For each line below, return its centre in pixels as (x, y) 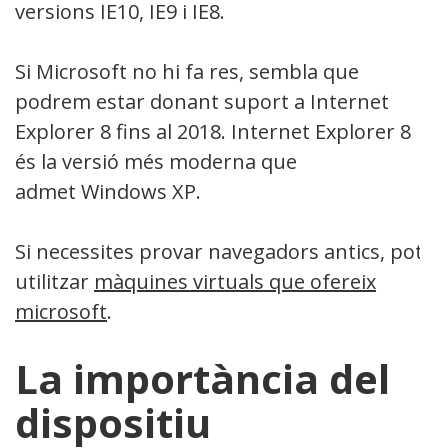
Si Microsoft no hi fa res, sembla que (187, 71)
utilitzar (54, 281)
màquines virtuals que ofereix (235, 281)
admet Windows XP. (108, 191)
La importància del (202, 378)
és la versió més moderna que (156, 161)
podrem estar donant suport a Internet (202, 101)
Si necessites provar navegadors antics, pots (224, 251)
